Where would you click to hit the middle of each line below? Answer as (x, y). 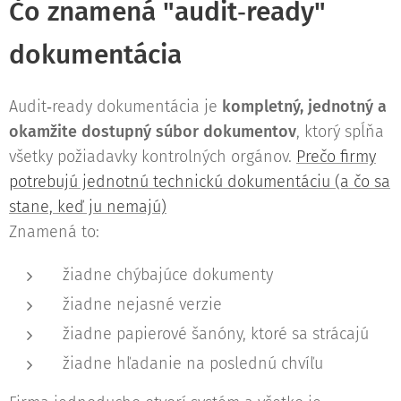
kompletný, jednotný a (304, 106)
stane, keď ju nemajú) (88, 206)
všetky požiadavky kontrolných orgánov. (153, 156)
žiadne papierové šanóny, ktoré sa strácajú (216, 333)
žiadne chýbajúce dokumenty (168, 274)
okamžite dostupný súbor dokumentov (153, 131)
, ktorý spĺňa (340, 131)
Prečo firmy (336, 156)
